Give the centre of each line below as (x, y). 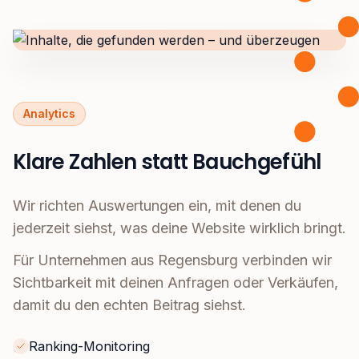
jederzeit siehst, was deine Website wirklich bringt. (179, 228)
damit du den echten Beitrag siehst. (129, 305)
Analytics (49, 114)
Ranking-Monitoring (89, 347)
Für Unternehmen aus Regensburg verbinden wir (172, 260)
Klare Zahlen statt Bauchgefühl (167, 162)
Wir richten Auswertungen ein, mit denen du (157, 206)
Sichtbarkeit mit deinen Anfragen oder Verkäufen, (175, 283)
